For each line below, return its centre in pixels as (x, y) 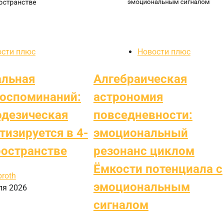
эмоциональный (140, 133)
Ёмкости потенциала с (158, 169)
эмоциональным (141, 187)
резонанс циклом (144, 151)
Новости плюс (164, 51)
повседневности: (143, 115)
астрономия (128, 97)
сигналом (121, 205)
